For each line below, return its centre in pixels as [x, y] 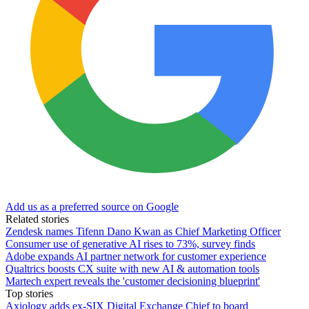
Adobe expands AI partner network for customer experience [136, 257]
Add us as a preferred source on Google [92, 207]
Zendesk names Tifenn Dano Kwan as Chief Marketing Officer [143, 232]
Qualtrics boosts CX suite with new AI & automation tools [132, 269]
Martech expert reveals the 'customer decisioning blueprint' [133, 281]
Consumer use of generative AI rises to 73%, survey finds [130, 244]
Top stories [29, 294]
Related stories [37, 219]
